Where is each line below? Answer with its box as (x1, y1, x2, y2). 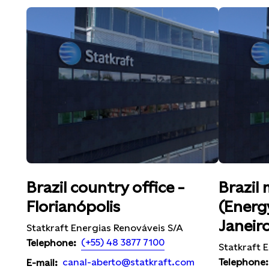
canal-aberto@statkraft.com (62, 256, 195, 268)
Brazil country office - (26, 178, 184, 196)
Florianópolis (26, 198, 120, 216)
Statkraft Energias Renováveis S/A (26, 222, 183, 234)
